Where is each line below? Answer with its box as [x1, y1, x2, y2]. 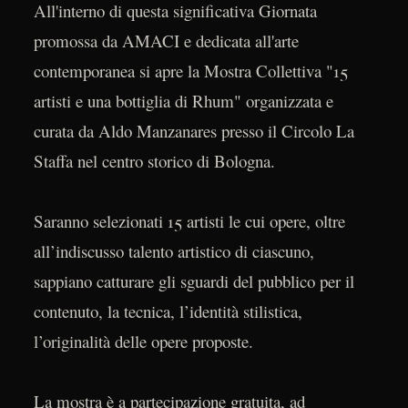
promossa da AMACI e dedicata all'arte [33, 29, 299, 53]
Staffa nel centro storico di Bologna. [33, 149, 275, 173]
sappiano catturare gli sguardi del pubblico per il [33, 270, 354, 293]
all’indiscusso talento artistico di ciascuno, [33, 240, 314, 263]
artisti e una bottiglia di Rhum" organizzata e [33, 89, 333, 113]
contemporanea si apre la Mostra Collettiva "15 [33, 59, 348, 83]
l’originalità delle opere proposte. [33, 330, 253, 353]
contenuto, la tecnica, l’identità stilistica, [33, 300, 302, 323]
